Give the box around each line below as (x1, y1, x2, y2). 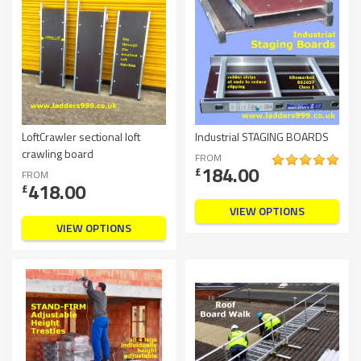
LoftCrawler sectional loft (22, 127, 140, 145)
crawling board (22, 144, 93, 162)
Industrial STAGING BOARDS (195, 127, 329, 145)
